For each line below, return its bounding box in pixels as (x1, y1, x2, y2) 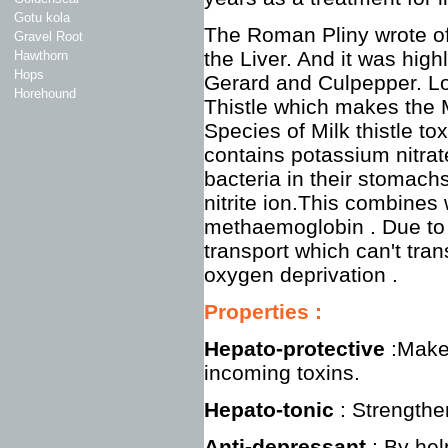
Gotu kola (14, 10, 70, 25)
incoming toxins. (204, 361, 360, 384)
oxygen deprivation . (204, 263, 398, 286)
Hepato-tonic (204, 398, 340, 421)
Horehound (14, 86, 76, 101)
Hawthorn (14, 48, 68, 63)
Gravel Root (14, 29, 83, 44)
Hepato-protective (204, 337, 391, 360)
